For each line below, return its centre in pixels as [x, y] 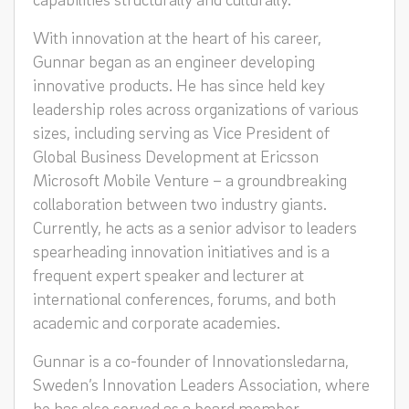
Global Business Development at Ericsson [176, 156]
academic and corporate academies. [157, 322]
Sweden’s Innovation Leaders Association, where [201, 384]
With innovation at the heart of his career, [177, 37]
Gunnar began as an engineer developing [174, 61]
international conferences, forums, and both [184, 298]
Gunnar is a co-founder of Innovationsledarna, [191, 360]
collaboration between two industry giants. [180, 203]
